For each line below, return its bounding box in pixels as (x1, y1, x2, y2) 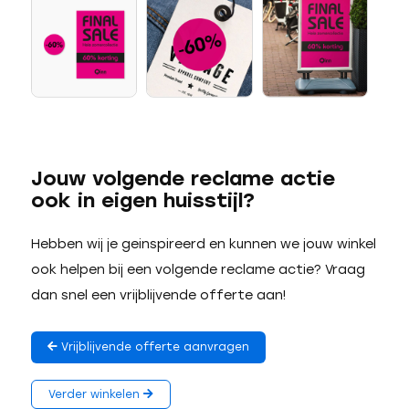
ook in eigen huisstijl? (30, 188, 255, 214)
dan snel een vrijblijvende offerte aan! (30, 288, 286, 304)
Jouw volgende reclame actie (30, 166, 335, 192)
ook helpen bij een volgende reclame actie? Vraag (30, 262, 365, 278)
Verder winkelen (47, 388, 143, 402)
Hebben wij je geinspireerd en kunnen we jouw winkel (30, 236, 376, 253)
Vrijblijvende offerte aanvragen (57, 341, 249, 354)
